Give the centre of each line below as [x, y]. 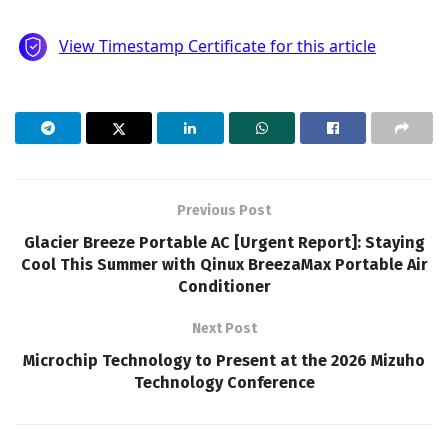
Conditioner [224, 286]
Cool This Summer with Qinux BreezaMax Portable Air [224, 264]
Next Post [224, 328]
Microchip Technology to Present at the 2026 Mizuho [224, 360]
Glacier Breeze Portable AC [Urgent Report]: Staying [224, 242]
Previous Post [224, 210]
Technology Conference [224, 382]
